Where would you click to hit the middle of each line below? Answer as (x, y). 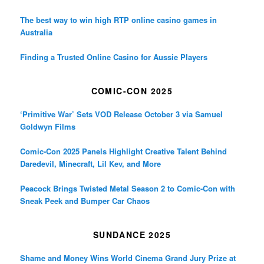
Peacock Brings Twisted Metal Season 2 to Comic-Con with (128, 189)
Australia (37, 32)
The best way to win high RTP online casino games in (119, 19)
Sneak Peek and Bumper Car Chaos (85, 201)
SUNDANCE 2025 (132, 235)
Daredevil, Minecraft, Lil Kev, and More (91, 164)
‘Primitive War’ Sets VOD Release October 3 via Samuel (122, 114)
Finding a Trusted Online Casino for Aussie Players (114, 57)
